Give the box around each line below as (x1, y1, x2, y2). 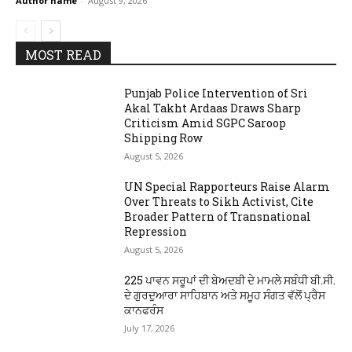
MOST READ (25, 46, 101, 63)
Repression (124, 224, 188, 239)
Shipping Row (124, 130, 203, 145)
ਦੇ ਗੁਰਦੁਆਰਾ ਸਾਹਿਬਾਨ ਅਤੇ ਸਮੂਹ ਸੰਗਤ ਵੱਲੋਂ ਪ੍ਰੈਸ (124, 288, 326, 302)
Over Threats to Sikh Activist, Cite (124, 194, 314, 209)
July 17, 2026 (124, 322, 175, 334)
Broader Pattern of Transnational (124, 209, 312, 224)
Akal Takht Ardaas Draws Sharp (124, 101, 302, 115)
